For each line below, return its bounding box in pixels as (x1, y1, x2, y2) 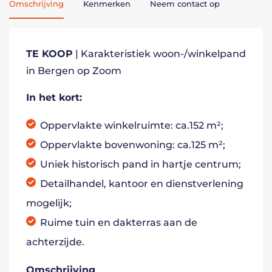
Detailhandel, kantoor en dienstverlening (40, 178, 243, 189)
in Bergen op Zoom (26, 65, 121, 76)
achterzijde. (26, 236, 84, 248)
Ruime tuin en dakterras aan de (40, 217, 197, 228)
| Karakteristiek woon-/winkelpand (73, 48, 246, 59)
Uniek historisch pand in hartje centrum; (40, 158, 241, 170)
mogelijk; (26, 197, 72, 209)
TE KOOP (26, 48, 73, 59)
